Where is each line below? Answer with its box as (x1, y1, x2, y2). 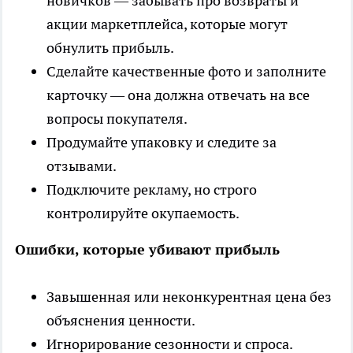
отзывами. (46, 157, 117, 176)
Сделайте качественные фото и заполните (46, 62, 326, 81)
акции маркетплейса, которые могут (46, 15, 288, 34)
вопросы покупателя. (46, 110, 188, 128)
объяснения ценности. (46, 311, 195, 330)
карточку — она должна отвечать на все (46, 86, 310, 105)
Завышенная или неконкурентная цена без (46, 288, 332, 307)
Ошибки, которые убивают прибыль (15, 240, 280, 259)
